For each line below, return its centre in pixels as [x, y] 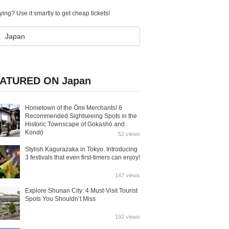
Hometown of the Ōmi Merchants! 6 [74, 108]
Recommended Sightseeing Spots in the [81, 116]
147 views [128, 175]
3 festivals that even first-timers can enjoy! [83, 157]
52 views [129, 134]
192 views [128, 217]
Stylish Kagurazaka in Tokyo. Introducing [81, 149]
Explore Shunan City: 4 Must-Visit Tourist [81, 191]
